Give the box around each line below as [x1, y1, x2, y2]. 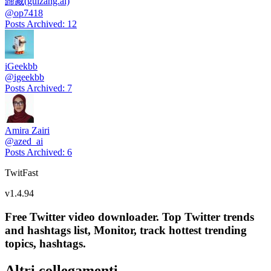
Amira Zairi [5, 125, 50, 136]
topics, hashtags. [5, 237, 86, 250]
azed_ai [14, 136, 43, 147]
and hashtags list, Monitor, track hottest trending [5, 224, 247, 237]
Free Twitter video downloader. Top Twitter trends [5, 211, 254, 224]
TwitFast [5, 168, 38, 178]
